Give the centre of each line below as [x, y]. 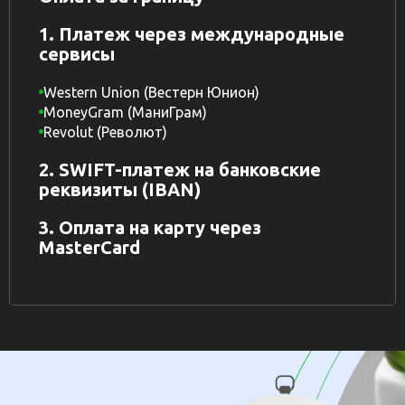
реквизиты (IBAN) [120, 189]
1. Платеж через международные [192, 33]
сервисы [77, 53]
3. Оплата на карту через [150, 227]
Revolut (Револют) [105, 132]
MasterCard [89, 247]
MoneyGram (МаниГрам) [125, 112]
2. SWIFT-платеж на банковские [180, 169]
